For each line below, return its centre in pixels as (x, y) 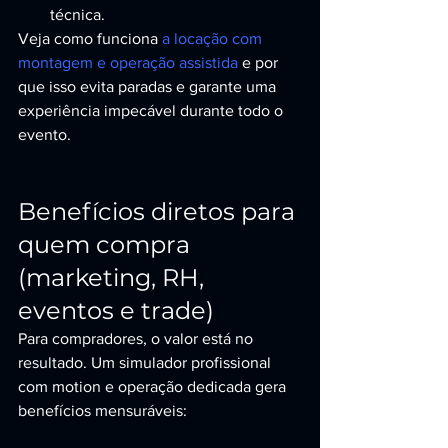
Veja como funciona (90, 38)
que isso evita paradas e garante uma (149, 86)
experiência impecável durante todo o (152, 110)
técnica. (77, 14)
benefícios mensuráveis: (102, 410)
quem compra (107, 244)
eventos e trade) (116, 310)
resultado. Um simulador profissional (146, 362)
